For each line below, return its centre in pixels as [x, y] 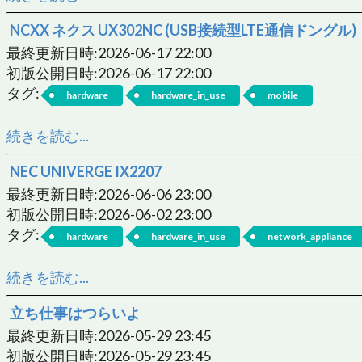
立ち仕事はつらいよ [75, 312]
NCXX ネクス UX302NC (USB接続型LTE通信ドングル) [183, 29]
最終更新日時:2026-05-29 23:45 [109, 335]
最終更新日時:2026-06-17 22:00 [109, 52]
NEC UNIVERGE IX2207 [86, 171]
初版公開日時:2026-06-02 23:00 [109, 214]
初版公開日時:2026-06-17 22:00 [109, 72]
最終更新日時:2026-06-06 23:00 [109, 194]
